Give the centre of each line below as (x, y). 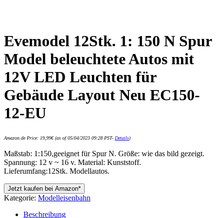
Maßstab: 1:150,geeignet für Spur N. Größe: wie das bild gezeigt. (104, 153)
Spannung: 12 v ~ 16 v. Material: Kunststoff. (73, 162)
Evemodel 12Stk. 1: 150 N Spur (108, 41)
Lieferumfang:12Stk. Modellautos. (57, 171)
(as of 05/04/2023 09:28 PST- (84, 138)
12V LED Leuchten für (80, 77)
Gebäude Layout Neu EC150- (102, 95)
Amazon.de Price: (22, 138)
